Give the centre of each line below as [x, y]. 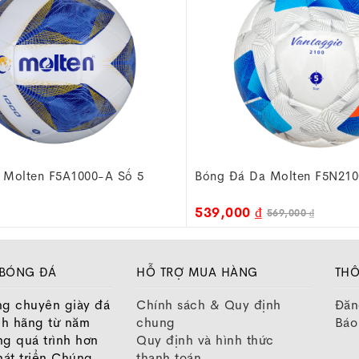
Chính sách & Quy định [209, 305]
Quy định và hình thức [205, 340]
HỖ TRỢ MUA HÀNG [197, 272]
